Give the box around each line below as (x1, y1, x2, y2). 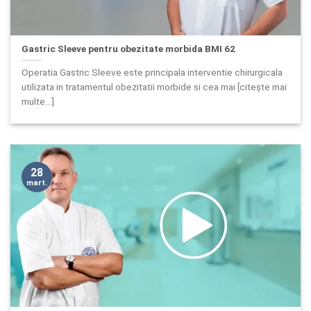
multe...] (22, 96, 55, 108)
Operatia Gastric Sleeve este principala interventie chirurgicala (22, 67, 283, 78)
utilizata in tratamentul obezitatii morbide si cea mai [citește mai (22, 81, 287, 93)
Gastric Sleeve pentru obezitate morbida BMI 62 (22, 42, 236, 54)
